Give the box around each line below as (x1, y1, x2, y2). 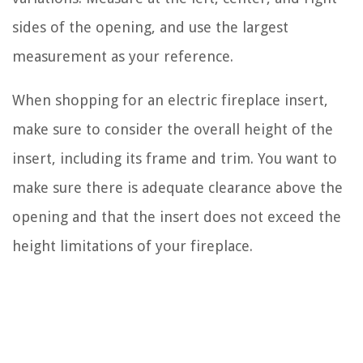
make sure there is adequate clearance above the (12, 178, 343, 196)
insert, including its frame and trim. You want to (12, 149, 337, 167)
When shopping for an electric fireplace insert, (12, 91, 328, 109)
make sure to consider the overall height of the (12, 120, 333, 138)
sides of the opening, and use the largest (12, 18, 288, 36)
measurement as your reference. (12, 47, 233, 65)
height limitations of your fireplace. (12, 237, 253, 254)
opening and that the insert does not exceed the (12, 207, 341, 225)
